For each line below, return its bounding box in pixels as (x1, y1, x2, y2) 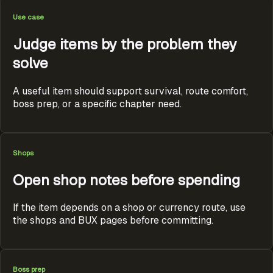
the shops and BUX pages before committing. (13, 214, 213, 227)
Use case (13, 12, 44, 21)
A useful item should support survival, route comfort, (13, 84, 248, 97)
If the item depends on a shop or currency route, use (13, 201, 246, 214)
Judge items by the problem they (13, 34, 237, 54)
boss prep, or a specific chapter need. (13, 97, 182, 110)
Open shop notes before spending (13, 170, 240, 190)
